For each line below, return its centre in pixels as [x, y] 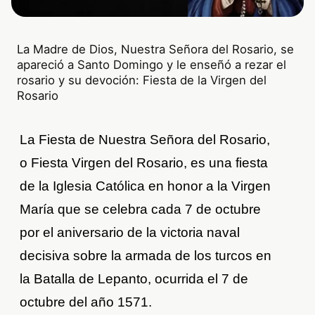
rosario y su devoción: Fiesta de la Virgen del [142, 81]
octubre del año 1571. [86, 302]
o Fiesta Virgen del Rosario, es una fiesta [144, 163]
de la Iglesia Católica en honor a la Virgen [146, 186]
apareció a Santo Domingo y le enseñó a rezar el [152, 65]
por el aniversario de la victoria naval [130, 233]
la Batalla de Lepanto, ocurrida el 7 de [134, 279]
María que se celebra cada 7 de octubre [141, 210]
